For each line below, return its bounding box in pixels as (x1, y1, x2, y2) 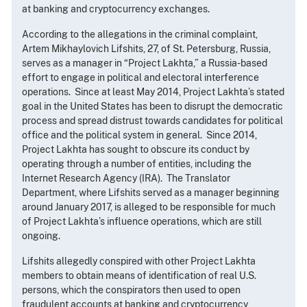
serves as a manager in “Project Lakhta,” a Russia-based (22, 58, 267, 69)
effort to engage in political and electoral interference (22, 72, 259, 84)
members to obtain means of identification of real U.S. (22, 270, 256, 282)
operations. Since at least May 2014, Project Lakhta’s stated (22, 86, 284, 98)
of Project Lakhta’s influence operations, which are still (22, 216, 262, 228)
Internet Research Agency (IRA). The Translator (22, 173, 230, 184)
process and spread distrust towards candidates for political (22, 115, 283, 127)
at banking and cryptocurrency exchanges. (22, 3, 210, 15)
